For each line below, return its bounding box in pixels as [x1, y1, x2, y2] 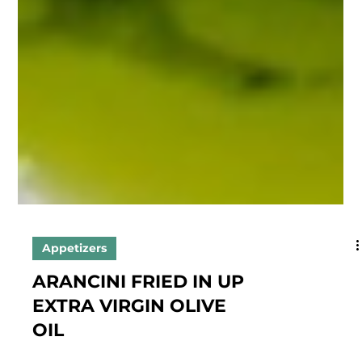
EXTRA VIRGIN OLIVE [32, 323, 227, 346]
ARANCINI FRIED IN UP [32, 299, 245, 322]
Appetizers [42, 269, 107, 284]
